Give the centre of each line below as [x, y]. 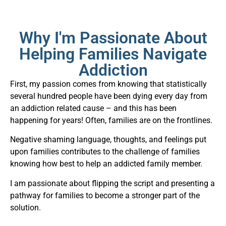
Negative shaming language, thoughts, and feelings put [108, 140]
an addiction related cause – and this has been [93, 108]
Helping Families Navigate [113, 54]
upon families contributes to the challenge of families [105, 152]
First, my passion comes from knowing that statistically [108, 84]
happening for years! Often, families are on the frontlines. [111, 121]
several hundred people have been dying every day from [109, 96]
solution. [25, 207]
